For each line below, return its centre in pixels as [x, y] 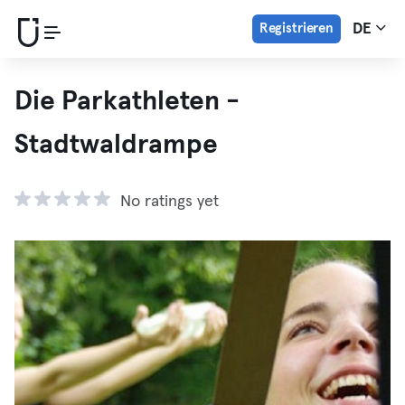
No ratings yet [170, 202]
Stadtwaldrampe [116, 145]
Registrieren [296, 28]
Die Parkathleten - [127, 101]
